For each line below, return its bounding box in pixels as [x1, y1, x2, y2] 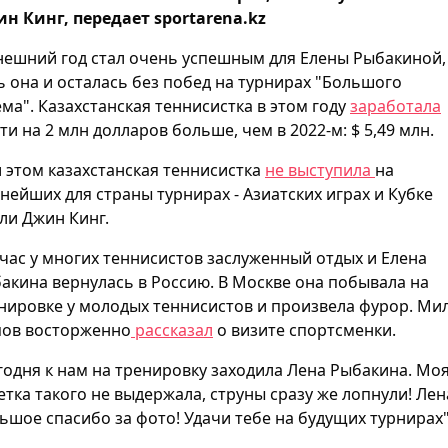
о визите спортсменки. [213, 319, 396, 342]
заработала [350, 95, 441, 118]
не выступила [265, 159, 375, 182]
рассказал [131, 319, 213, 342]
